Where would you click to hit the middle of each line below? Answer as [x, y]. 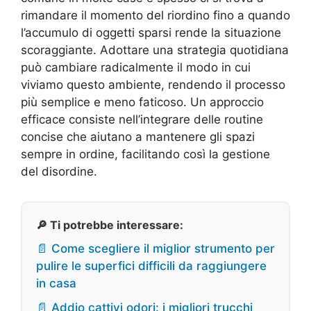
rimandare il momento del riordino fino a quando [155, 16]
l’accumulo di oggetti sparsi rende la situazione [151, 33]
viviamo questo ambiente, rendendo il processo [153, 85]
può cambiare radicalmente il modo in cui [136, 68]
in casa [56, 284]
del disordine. [59, 172]
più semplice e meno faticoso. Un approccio [142, 102]
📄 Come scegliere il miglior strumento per [155, 249]
